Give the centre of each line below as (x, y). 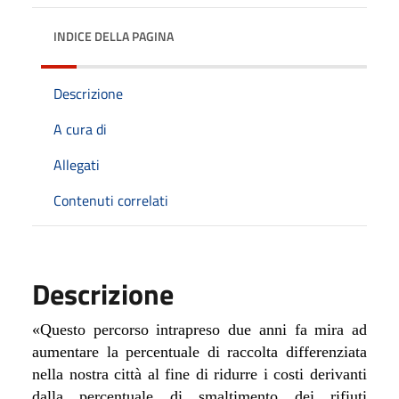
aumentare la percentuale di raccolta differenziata (199, 351)
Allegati (77, 164)
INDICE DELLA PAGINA (114, 36)
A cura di (80, 129)
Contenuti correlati (111, 200)
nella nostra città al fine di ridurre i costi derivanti (199, 374)
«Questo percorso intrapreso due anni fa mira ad (199, 329)
